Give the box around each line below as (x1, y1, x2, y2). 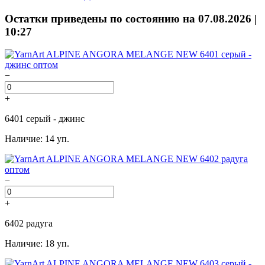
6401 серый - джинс (5, 114, 85, 124)
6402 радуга (5, 218, 53, 229)
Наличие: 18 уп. (5, 238, 69, 249)
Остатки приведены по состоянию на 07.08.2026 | (5, 12, 257, 25)
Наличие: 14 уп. (5, 134, 69, 144)
